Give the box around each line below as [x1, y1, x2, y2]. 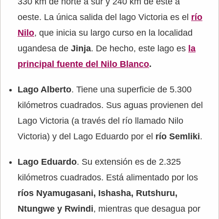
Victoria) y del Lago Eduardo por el [18, 131, 155, 142]
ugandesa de [18, 44, 71, 54]
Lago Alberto [18, 85, 71, 95]
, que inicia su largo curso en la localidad [34, 28, 193, 38]
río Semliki [155, 131, 200, 142]
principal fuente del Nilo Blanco [18, 59, 149, 69]
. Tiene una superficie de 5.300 [71, 85, 192, 95]
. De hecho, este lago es [91, 44, 188, 54]
